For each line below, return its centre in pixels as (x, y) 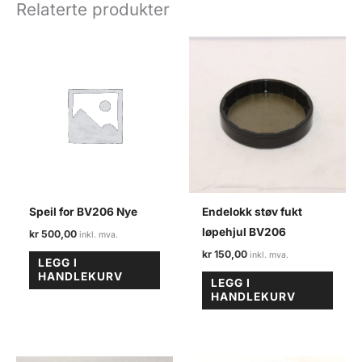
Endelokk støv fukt (253, 211)
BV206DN (41, 18)
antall (29, 38)
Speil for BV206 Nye (84, 211)
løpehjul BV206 (244, 232)
